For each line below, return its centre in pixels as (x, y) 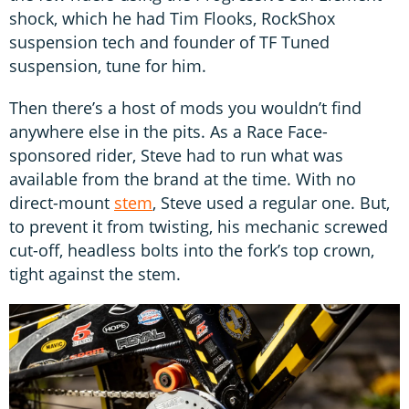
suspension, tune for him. (108, 66)
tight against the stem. (95, 274)
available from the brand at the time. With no (183, 179)
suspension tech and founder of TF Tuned (169, 42)
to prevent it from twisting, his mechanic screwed (199, 227)
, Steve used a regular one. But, (271, 203)
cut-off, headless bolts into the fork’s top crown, (192, 251)
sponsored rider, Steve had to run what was (176, 156)
